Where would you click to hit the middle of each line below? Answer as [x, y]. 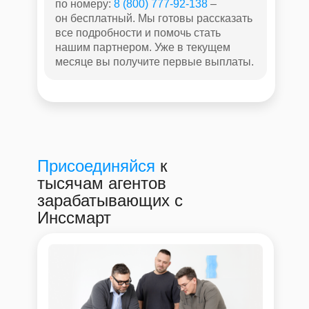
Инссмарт [74, 218]
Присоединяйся [96, 166]
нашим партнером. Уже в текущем [142, 47]
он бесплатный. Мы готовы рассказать [153, 18]
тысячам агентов [101, 183]
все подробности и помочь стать [138, 33]
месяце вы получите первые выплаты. [154, 62]
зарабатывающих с [110, 200]
